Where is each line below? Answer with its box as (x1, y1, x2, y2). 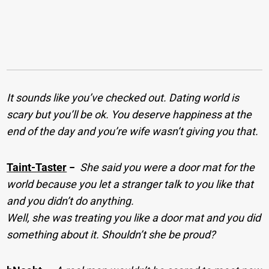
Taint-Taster (7, 161, 67, 174)
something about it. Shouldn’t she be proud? (7, 228, 216, 241)
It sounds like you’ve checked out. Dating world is (7, 91, 240, 104)
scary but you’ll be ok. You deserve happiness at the (7, 108, 252, 121)
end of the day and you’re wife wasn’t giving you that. (7, 125, 259, 138)
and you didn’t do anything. (7, 195, 134, 208)
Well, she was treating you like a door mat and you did (7, 211, 261, 225)
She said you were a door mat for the (80, 161, 255, 174)
